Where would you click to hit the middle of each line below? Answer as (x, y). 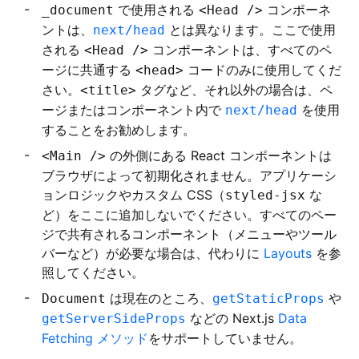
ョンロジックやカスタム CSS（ (133, 195)
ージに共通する (89, 70)
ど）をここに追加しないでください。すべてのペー (189, 215)
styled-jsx (265, 195)
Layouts (288, 253)
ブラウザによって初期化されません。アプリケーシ (189, 175)
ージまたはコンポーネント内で (133, 110)
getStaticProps (268, 298)
